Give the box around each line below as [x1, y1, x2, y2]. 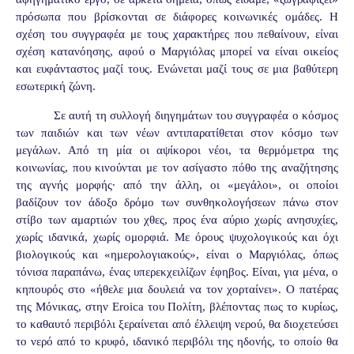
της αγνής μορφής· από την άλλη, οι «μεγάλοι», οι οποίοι [16, 178, 338, 191]
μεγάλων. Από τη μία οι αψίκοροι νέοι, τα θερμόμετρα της [16, 143, 338, 156]
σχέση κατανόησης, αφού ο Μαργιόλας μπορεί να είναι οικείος [16, 44, 338, 58]
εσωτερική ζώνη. [16, 79, 96, 92]
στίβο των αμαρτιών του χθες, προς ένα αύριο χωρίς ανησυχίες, [16, 213, 338, 226]
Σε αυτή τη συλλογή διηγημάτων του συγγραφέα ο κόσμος [54, 108, 338, 122]
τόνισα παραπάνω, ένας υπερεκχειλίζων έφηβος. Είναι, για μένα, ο [16, 265, 338, 278]
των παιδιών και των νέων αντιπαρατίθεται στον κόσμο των [16, 126, 338, 139]
